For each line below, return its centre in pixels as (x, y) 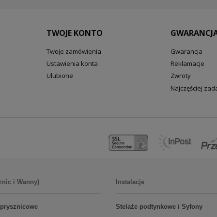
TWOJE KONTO (75, 33)
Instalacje (130, 182)
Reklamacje (187, 64)
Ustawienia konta (72, 64)
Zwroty (181, 76)
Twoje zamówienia (74, 52)
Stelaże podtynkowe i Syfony (159, 207)
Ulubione (60, 76)
